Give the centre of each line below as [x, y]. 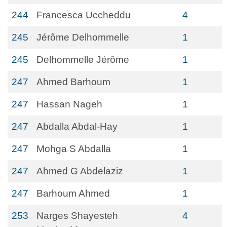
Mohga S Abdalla [74, 149]
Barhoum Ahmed [73, 193]
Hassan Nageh [69, 104]
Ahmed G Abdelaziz [80, 171]
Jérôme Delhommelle [83, 37]
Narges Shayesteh [77, 216]
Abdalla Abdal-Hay [77, 126]
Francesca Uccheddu [84, 15]
